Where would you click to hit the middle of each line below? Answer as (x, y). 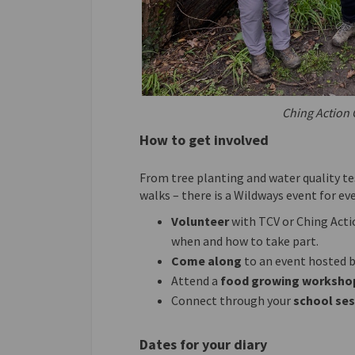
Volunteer (201, 221)
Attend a (195, 281)
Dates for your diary (203, 344)
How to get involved (204, 140)
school (314, 300)
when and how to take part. (244, 241)
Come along (206, 261)
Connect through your (232, 300)
